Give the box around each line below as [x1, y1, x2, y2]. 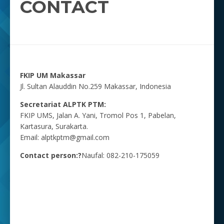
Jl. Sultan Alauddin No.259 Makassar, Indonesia [20, 81, 171, 91]
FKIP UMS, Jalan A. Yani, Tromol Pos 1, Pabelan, [20, 110, 176, 120]
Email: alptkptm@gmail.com [20, 132, 109, 142]
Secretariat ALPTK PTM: [20, 99, 106, 109]
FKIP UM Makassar [20, 70, 85, 80]
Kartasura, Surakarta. [20, 121, 88, 131]
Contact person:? [20, 150, 81, 160]
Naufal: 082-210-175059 [81, 150, 159, 160]
